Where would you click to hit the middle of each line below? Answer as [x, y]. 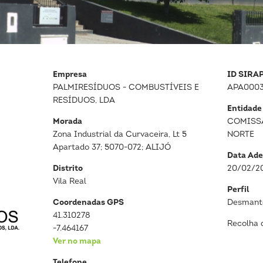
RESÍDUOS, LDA [84, 101]
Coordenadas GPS [89, 203]
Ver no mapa [77, 242]
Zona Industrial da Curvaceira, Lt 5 [120, 135]
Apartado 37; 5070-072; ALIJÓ [112, 148]
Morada [68, 122]
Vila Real [70, 182]
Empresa [70, 75]
